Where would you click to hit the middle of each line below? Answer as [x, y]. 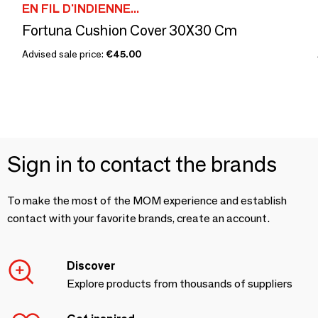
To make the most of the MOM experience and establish [147, 201]
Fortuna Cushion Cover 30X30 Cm [130, 31]
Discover [91, 266]
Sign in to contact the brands [142, 164]
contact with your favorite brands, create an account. [138, 218]
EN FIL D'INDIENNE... [81, 9]
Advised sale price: [64, 54]
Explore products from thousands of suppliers [180, 284]
